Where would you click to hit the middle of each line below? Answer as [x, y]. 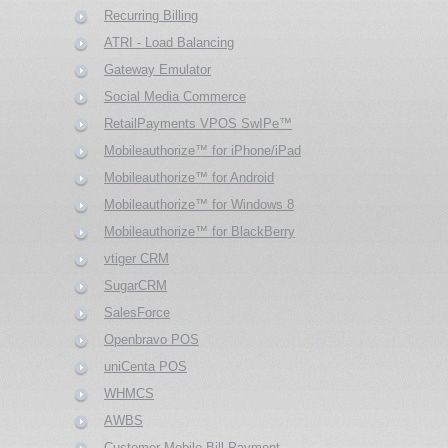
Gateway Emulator [157, 69]
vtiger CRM [136, 258]
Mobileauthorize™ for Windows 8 [199, 204]
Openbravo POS [151, 339]
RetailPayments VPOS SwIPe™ [198, 123]
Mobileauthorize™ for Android [189, 177]
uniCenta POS [145, 366]
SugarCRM [135, 285]
